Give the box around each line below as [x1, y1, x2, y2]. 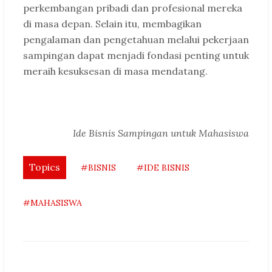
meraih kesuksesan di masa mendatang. [23, 65, 208, 78]
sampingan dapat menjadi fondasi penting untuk [23, 49, 249, 62]
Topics [29, 161, 60, 174]
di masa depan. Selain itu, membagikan [23, 18, 202, 30]
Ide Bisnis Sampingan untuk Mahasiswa [73, 127, 249, 140]
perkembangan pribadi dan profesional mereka [23, 2, 242, 15]
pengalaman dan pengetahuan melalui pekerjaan [23, 33, 249, 46]
